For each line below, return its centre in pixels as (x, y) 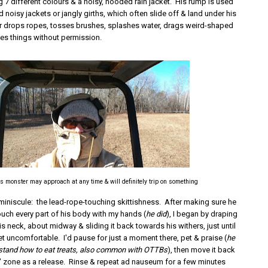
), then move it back (202, 250)
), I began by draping (202, 214)
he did (156, 214)
